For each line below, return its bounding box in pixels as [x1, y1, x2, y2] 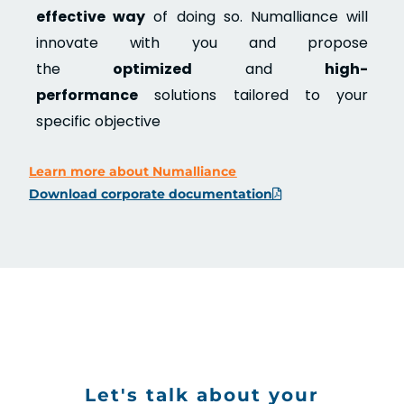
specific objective [36, 110, 161, 132]
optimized [113, 58, 193, 79]
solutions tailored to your [138, 84, 368, 106]
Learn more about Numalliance [29, 162, 237, 179]
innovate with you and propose [36, 32, 368, 53]
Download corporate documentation [29, 185, 273, 202]
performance [36, 84, 139, 106]
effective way [36, 5, 146, 27]
